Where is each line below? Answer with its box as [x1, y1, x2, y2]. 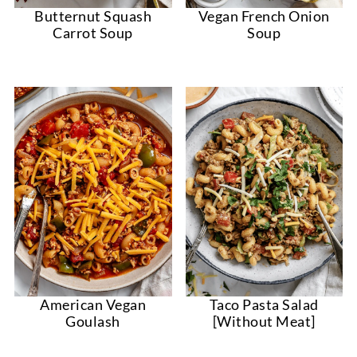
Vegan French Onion [198, 6, 330, 25]
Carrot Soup [53, 24, 133, 42]
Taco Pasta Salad [209, 296, 319, 314]
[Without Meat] [212, 312, 316, 331]
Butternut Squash [34, 7, 152, 25]
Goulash [65, 312, 120, 331]
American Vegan [40, 296, 147, 314]
